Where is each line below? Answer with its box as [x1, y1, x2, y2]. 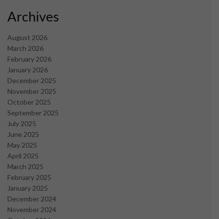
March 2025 [7, 162, 44, 171]
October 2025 [7, 97, 51, 106]
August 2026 [7, 33, 47, 42]
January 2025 [7, 183, 48, 192]
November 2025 [7, 87, 56, 95]
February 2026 [7, 54, 51, 63]
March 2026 [7, 44, 44, 52]
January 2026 [7, 65, 48, 74]
